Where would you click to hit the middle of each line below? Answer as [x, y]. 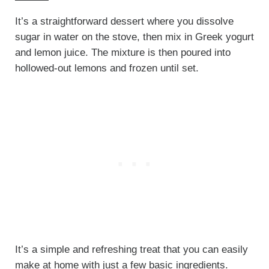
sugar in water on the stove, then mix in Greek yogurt [134, 37]
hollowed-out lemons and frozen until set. [107, 68]
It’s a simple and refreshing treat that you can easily [131, 250]
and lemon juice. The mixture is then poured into [122, 53]
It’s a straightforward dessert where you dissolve [124, 22]
